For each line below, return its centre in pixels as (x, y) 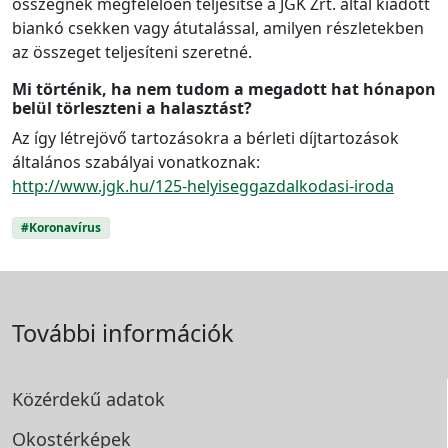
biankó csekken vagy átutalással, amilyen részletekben (218, 28)
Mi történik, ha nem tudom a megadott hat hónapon (224, 89)
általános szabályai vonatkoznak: (136, 162)
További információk (123, 333)
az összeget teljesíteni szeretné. (132, 52)
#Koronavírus (60, 228)
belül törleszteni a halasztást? (132, 108)
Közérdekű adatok (88, 399)
